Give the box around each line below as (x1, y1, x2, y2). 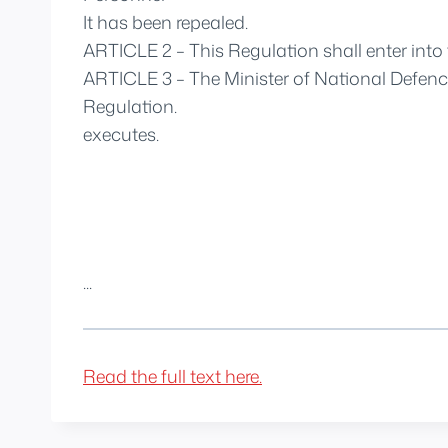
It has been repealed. (83, 8, 248, 35)
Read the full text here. (83, 362, 262, 389)
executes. (83, 120, 159, 147)
